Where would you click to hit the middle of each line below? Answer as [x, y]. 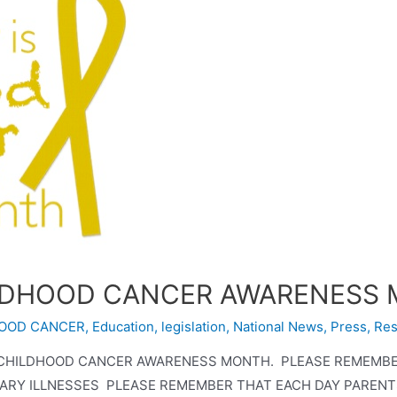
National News [278, 326]
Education [123, 326]
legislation [194, 326]
